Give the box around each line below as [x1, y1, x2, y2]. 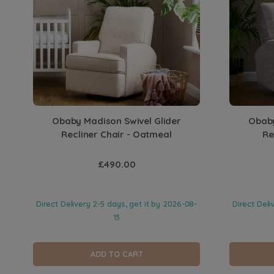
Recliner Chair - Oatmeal [61, 128, 172, 140]
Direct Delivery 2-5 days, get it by [35, 198, 161, 209]
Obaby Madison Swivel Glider [52, 114, 181, 127]
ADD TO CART [90, 249, 143, 259]
